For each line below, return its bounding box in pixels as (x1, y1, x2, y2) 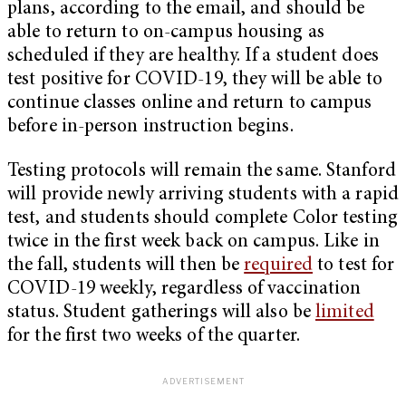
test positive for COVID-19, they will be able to (7, 70, 382, 90)
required (244, 256, 314, 276)
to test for (313, 256, 395, 276)
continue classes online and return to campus (7, 93, 372, 113)
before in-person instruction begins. (7, 117, 294, 137)
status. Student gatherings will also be (7, 304, 316, 324)
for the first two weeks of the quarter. (7, 327, 300, 347)
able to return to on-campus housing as (7, 23, 324, 43)
